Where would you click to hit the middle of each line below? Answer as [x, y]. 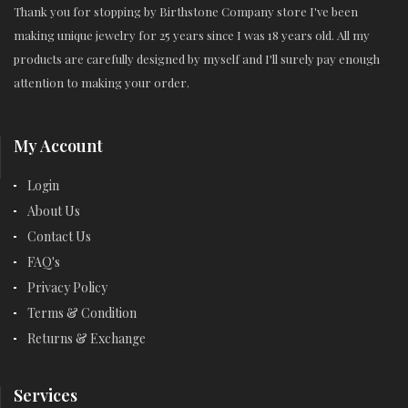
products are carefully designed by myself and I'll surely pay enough [197, 58]
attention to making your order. [102, 82]
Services [46, 395]
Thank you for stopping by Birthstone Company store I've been [186, 11]
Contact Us [59, 236]
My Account [58, 145]
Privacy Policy [67, 287]
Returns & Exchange [87, 338]
